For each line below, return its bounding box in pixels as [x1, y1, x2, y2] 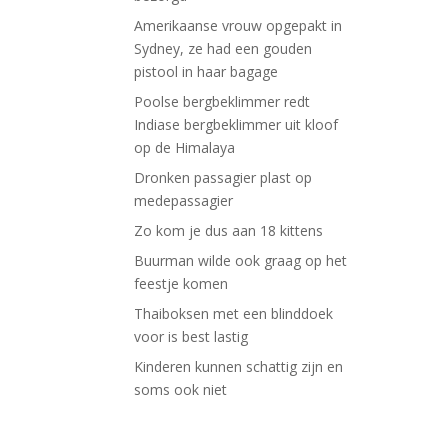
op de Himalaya [134, 138, 236, 158]
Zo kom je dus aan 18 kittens [134, 221, 324, 241]
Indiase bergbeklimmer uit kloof [134, 115, 339, 135]
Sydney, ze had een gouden [134, 39, 313, 59]
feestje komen [134, 274, 229, 294]
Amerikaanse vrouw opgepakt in [134, 16, 343, 36]
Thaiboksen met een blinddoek [134, 304, 334, 324]
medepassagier [134, 191, 234, 211]
